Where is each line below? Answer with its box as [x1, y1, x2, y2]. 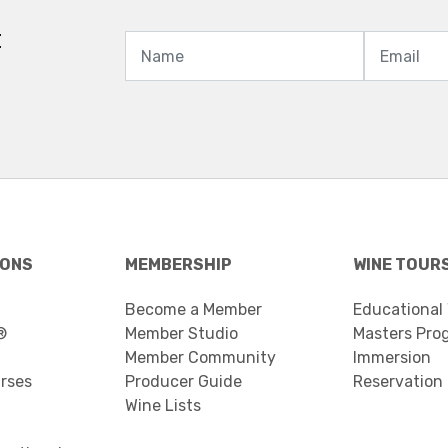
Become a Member [125, 300, 262, 319]
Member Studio [125, 324, 238, 343]
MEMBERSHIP [125, 255, 232, 274]
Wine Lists [125, 396, 201, 415]
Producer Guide [125, 372, 242, 391]
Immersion [353, 348, 431, 367]
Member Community [125, 348, 276, 367]
